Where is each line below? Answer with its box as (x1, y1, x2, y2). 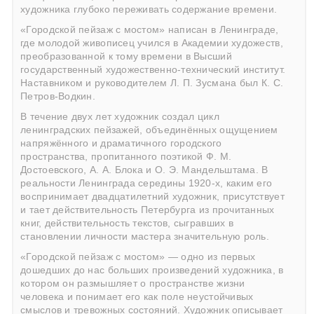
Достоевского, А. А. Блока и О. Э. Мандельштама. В (20, 165, 268, 176)
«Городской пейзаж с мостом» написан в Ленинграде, (20, 25, 279, 36)
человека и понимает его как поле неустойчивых (20, 292, 254, 303)
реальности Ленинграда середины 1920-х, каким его (20, 178, 273, 189)
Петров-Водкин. (20, 91, 96, 102)
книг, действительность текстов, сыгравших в (20, 218, 233, 229)
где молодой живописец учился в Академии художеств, (20, 38, 283, 49)
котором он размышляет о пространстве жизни (20, 278, 245, 289)
